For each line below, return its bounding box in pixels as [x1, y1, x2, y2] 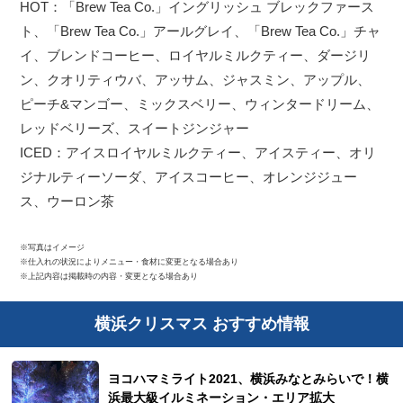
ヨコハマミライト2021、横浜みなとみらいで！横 [108, 372, 390, 386]
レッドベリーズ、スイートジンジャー [20, 120, 250, 136]
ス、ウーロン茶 [20, 193, 115, 209]
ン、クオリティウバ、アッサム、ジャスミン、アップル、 [20, 71, 372, 87]
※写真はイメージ [20, 242, 85, 252]
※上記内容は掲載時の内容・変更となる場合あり [20, 271, 199, 281]
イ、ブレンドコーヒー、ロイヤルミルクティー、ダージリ [20, 47, 372, 63]
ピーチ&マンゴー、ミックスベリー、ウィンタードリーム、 [20, 95, 381, 112]
